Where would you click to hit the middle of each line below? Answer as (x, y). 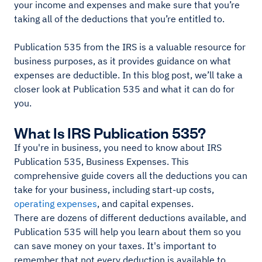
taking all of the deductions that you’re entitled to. (120, 19)
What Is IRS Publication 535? (110, 132)
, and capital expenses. (146, 204)
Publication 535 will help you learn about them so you (127, 232)
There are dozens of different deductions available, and (130, 218)
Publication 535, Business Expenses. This (101, 161)
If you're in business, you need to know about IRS (118, 147)
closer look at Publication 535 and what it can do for (124, 89)
